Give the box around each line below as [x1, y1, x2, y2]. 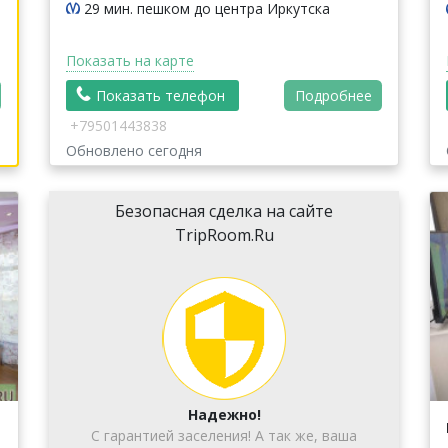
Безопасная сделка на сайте [115, 200, 333, 223]
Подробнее [294, 86, 372, 106]
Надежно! [187, 405, 261, 425]
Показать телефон [96, 85, 225, 105]
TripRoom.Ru [174, 224, 274, 247]
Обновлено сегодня [66, 141, 202, 161]
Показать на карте [66, 50, 194, 70]
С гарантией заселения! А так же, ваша [91, 426, 357, 446]
